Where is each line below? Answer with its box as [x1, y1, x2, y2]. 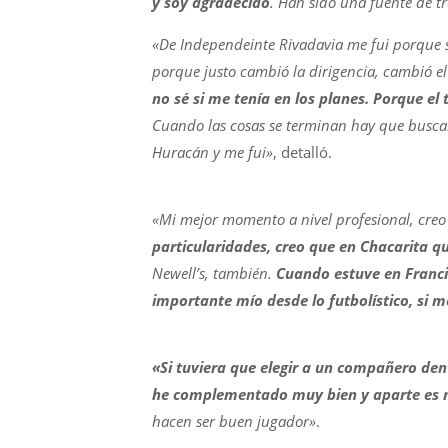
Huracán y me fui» [152, 142, 273, 162]
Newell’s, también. [152, 263, 276, 283]
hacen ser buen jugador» [152, 411, 316, 431]
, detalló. [273, 142, 332, 162]
